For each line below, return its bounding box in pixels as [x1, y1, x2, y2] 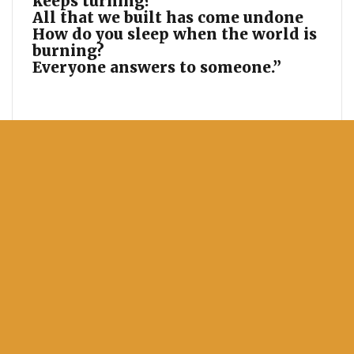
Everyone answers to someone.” [32, 58, 281, 77]
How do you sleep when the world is [32, 24, 317, 43]
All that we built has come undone [32, 8, 303, 27]
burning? [32, 41, 104, 60]
